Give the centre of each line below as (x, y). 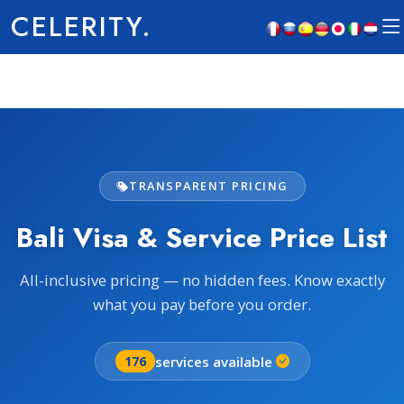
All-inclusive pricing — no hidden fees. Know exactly (202, 280)
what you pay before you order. (202, 304)
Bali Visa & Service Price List (202, 237)
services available (213, 361)
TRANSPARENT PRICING (209, 186)
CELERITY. (82, 27)
